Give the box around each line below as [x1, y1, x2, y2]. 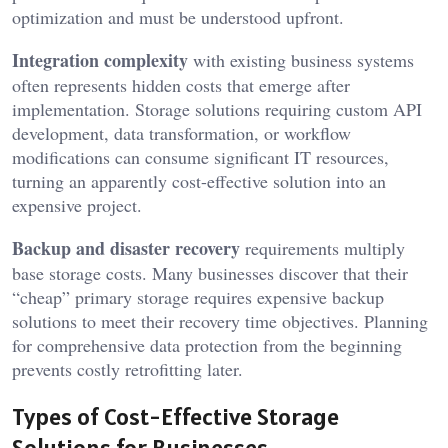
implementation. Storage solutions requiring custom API [12, 96, 422, 121]
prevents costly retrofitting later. [12, 356, 243, 381]
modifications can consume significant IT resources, [12, 144, 389, 169]
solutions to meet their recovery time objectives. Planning [12, 308, 428, 333]
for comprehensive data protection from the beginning [12, 332, 402, 357]
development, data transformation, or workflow [12, 120, 351, 145]
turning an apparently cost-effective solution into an [12, 168, 386, 193]
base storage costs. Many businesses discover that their [12, 260, 408, 285]
